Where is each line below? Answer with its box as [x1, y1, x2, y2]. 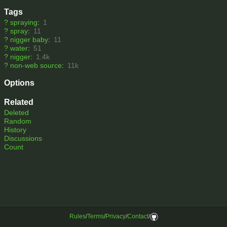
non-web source [10, 61, 62, 70]
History [4, 126, 26, 134]
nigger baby [10, 35, 48, 44]
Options [4, 79, 34, 88]
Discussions [4, 134, 42, 143]
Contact [127, 213, 148, 220]
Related [4, 98, 33, 107]
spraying [10, 18, 37, 27]
